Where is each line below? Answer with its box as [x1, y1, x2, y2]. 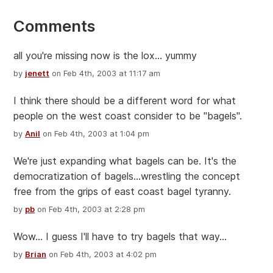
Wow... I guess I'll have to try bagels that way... [13, 230, 227, 243]
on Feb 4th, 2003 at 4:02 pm [46, 250, 157, 260]
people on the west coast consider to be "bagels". [13, 110, 242, 122]
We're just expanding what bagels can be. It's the [13, 155, 236, 168]
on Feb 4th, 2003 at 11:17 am [49, 69, 160, 79]
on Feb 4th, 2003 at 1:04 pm [40, 129, 149, 139]
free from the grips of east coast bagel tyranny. [13, 185, 231, 198]
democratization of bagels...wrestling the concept [13, 170, 240, 183]
